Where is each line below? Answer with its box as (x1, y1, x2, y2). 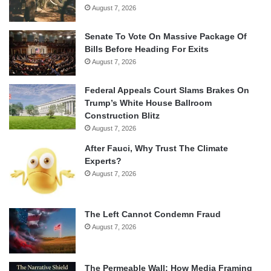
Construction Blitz (85, 110, 160, 120)
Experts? (85, 155, 122, 166)
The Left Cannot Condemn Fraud (85, 209, 221, 220)
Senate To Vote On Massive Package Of (85, 31, 247, 41)
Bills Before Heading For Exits (85, 44, 209, 54)
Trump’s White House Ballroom (85, 97, 212, 108)
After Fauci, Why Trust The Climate (85, 143, 228, 153)
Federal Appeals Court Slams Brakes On (85, 85, 249, 95)
